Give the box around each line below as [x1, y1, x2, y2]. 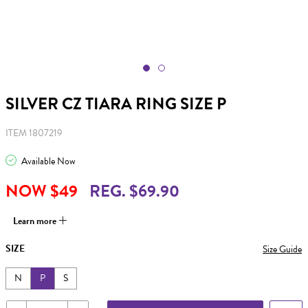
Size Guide [263, 241, 302, 256]
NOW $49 [5, 179, 78, 203]
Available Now [19, 154, 75, 168]
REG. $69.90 [89, 179, 179, 203]
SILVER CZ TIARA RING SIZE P [5, 91, 226, 116]
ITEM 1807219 [5, 126, 63, 140]
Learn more [13, 214, 58, 228]
